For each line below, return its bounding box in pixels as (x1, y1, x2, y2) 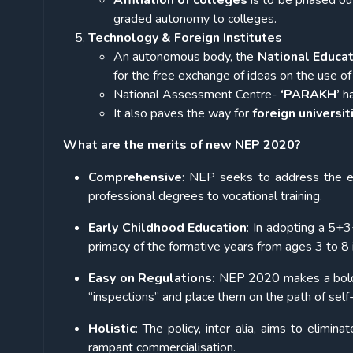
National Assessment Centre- (113, 86, 281, 104)
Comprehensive (88, 169, 182, 187)
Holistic (88, 320, 136, 338)
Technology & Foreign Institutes (88, 29, 282, 47)
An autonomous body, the (113, 48, 258, 66)
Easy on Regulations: (88, 269, 216, 288)
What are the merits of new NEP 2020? (63, 136, 301, 154)
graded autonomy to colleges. (113, 10, 277, 28)
